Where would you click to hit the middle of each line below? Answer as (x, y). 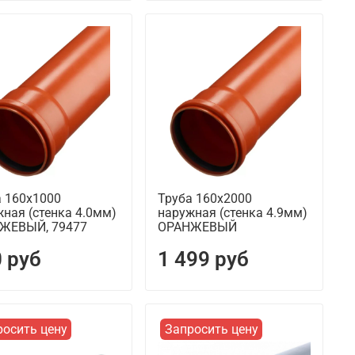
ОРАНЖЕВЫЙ (197, 227)
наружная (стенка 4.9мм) (232, 213)
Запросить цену (211, 329)
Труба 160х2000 (204, 199)
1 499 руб (203, 260)
